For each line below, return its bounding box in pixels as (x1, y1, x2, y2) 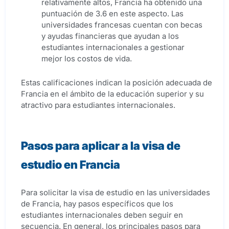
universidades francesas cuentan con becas (41, 20, 202, 30)
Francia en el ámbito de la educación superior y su (21, 89, 204, 99)
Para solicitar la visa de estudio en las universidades (21, 188, 210, 198)
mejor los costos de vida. (41, 54, 132, 64)
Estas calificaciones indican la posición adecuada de (21, 78, 212, 88)
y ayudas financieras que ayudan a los (41, 31, 179, 41)
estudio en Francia (21, 158, 124, 172)
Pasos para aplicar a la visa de (21, 139, 180, 153)
